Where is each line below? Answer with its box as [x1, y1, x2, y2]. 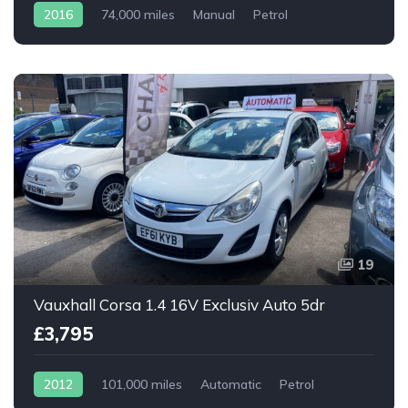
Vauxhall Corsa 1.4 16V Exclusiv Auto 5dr [34, 295, 325, 315]
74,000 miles [101, 6, 175, 24]
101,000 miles [101, 376, 182, 393]
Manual [193, 6, 235, 24]
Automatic [200, 376, 261, 393]
